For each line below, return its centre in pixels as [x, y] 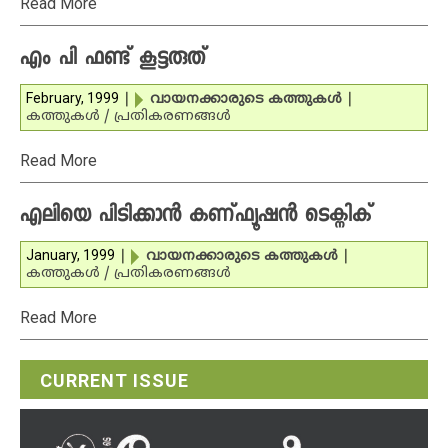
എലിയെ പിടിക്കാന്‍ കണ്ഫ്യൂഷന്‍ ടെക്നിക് [196, 217]
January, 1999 [70, 255]
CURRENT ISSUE [114, 380]
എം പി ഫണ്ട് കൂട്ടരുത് [113, 60]
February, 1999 [72, 98]
